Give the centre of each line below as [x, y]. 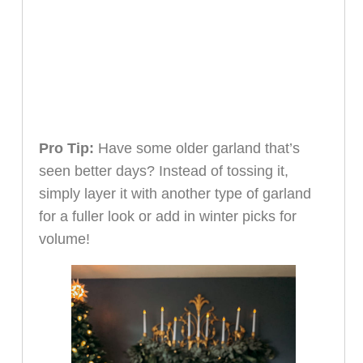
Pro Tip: [68, 149]
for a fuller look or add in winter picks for [167, 217]
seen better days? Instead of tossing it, [163, 171]
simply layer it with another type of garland [175, 194]
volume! [64, 239]
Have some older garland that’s [199, 149]
